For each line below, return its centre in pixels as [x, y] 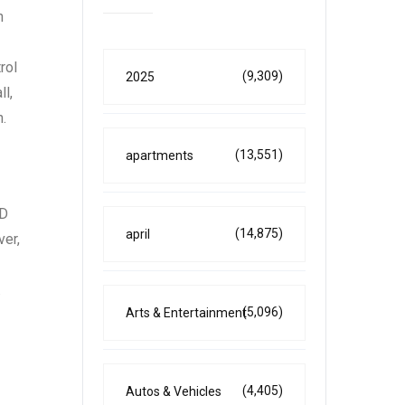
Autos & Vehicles [174, 391]
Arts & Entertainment [186, 313]
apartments [160, 155]
